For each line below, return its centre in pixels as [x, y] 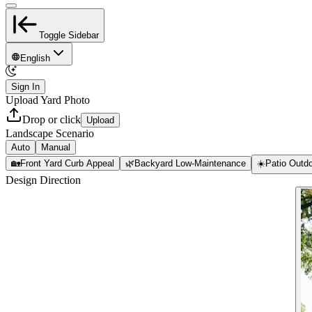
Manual [56, 147]
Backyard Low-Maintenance [190, 163]
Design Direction [43, 180]
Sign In [25, 87]
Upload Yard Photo [48, 100]
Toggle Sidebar [69, 35]
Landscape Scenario [50, 133]
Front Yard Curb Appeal [67, 163]
